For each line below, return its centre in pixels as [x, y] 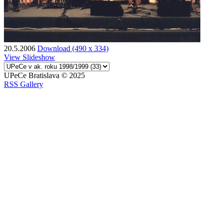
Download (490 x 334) [73, 48]
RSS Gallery [24, 84]
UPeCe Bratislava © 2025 [44, 75]
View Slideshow [29, 57]
